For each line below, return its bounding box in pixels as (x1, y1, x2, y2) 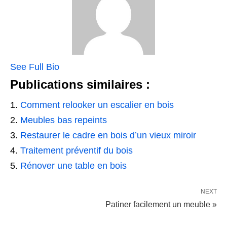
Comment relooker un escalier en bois (20, 100, 174, 110)
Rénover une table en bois (20, 161, 127, 171)
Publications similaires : (10, 78, 150, 92)
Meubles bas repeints (20, 115, 107, 126)
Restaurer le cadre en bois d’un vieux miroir (20, 130, 196, 141)
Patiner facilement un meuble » (105, 200, 217, 209)
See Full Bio (10, 62, 59, 72)
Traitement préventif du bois (20, 145, 133, 156)
